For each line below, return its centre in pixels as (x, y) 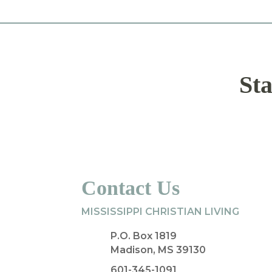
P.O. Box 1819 (143, 236)
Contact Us (131, 188)
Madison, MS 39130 (158, 250)
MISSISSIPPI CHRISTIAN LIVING (161, 212)
